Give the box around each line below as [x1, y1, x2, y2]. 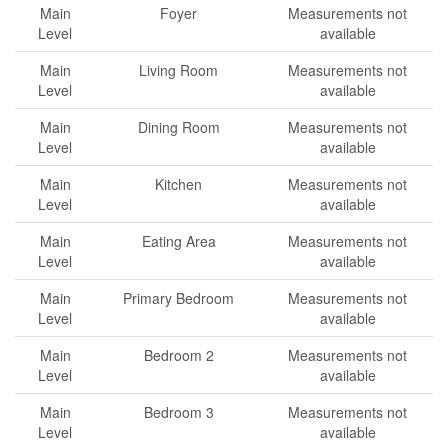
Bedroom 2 [143, 345, 214, 365]
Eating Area [141, 231, 216, 251]
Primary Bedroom [123, 288, 234, 308]
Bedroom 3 [143, 402, 214, 422]
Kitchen [155, 174, 202, 194]
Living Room [139, 60, 218, 80]
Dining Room [137, 117, 220, 137]
